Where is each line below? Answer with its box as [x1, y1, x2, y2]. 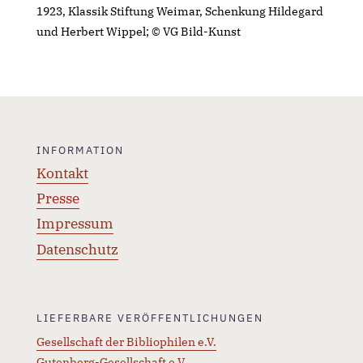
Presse [36, 190, 79, 207]
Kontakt [36, 164, 88, 182]
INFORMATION [36, 143, 124, 156]
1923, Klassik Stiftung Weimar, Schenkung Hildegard [36, 3, 323, 19]
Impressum [36, 215, 113, 233]
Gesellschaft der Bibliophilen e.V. [36, 335, 216, 350]
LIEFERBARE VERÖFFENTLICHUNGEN [36, 311, 263, 325]
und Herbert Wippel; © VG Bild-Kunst [36, 23, 241, 39]
